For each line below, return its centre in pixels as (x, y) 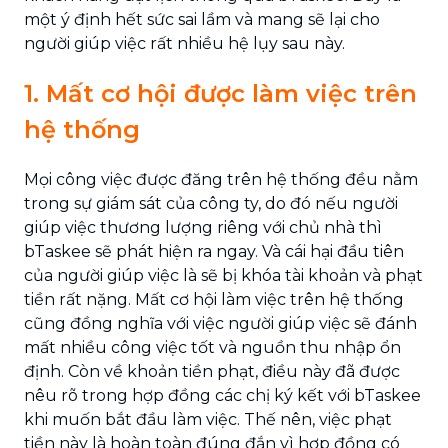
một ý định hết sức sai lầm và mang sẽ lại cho (202, 19)
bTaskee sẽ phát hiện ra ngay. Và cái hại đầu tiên (214, 251)
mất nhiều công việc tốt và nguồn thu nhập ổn (212, 347)
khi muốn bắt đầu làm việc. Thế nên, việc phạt (208, 419)
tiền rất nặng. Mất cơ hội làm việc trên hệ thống (214, 299)
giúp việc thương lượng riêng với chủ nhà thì (203, 227)
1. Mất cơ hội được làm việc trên (220, 93)
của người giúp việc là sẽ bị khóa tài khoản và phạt (223, 275)
